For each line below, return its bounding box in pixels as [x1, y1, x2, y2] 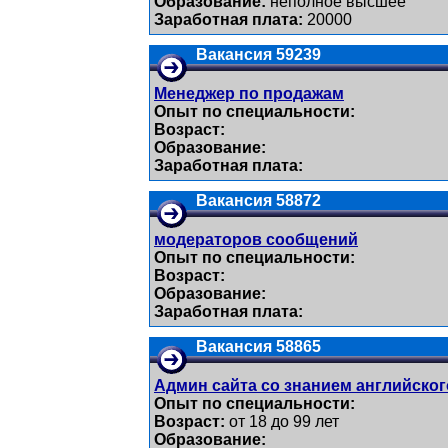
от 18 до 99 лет [225, 413, 339, 430]
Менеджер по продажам [154, 85, 344, 102]
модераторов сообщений [154, 231, 358, 248]
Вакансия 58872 [196, 192, 321, 209]
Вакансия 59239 [196, 46, 321, 63]
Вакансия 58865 [196, 338, 321, 355]
